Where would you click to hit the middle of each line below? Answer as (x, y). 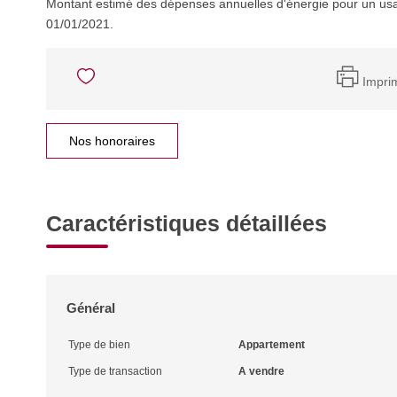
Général (91, 308)
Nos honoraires (112, 141)
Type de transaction (115, 371)
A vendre (261, 371)
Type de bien (99, 345)
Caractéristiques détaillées (187, 223)
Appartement (271, 345)
